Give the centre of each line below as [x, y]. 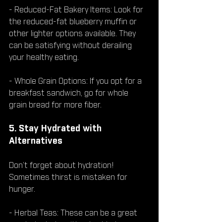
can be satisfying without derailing [71, 45]
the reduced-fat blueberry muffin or [74, 22]
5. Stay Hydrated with [56, 129]
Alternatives [36, 141]
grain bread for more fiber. [55, 105]
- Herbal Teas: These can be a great [74, 213]
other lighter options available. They [73, 33]
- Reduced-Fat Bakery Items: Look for [77, 10]
